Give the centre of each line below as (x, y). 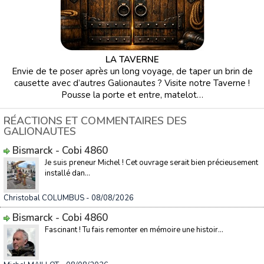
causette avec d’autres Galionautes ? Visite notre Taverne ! (132, 83)
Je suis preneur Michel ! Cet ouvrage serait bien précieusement (151, 163)
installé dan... (67, 173)
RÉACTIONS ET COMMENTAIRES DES (95, 121)
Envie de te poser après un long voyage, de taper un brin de (132, 71)
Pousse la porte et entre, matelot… (132, 95)
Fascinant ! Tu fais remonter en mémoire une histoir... (134, 230)
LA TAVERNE (132, 60)
